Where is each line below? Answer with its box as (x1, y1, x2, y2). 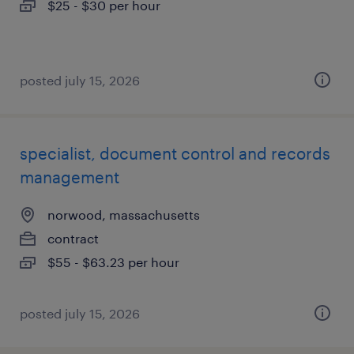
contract (47, 231, 99, 246)
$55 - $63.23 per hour (47, 254, 179, 269)
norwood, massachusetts (47, 207, 200, 222)
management (20, 168, 119, 186)
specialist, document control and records (20, 144, 330, 163)
